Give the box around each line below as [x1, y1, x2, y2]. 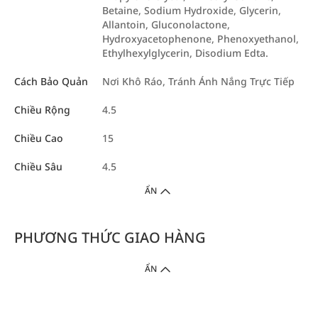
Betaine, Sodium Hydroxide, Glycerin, [102, 4, 281, 17]
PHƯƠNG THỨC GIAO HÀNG [14, 228, 206, 247]
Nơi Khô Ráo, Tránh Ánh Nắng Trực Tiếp [102, 75, 295, 88]
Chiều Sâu [14, 160, 62, 173]
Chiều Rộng [14, 103, 70, 116]
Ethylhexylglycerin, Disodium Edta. [102, 46, 268, 60]
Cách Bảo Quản [14, 75, 88, 88]
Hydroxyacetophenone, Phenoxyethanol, [102, 32, 299, 45]
